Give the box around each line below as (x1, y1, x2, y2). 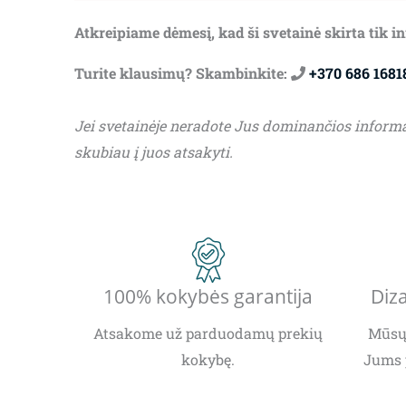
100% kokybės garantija (103, 284, 313, 310)
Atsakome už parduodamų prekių (93, 324, 323, 343)
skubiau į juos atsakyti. (74, 142, 233, 162)
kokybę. (181, 350, 235, 370)
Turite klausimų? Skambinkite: (74, 63, 291, 83)
